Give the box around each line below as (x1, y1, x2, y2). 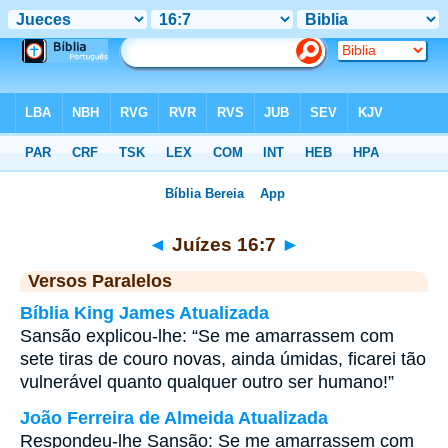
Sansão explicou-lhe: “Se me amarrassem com (20, 326, 394, 346)
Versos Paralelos (28, 271, 172, 291)
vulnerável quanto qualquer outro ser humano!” (20, 372, 394, 392)
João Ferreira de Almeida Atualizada (20, 408, 328, 428)
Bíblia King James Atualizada (20, 303, 269, 323)
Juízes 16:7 (167, 233, 281, 255)
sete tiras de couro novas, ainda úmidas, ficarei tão (20, 349, 426, 369)
